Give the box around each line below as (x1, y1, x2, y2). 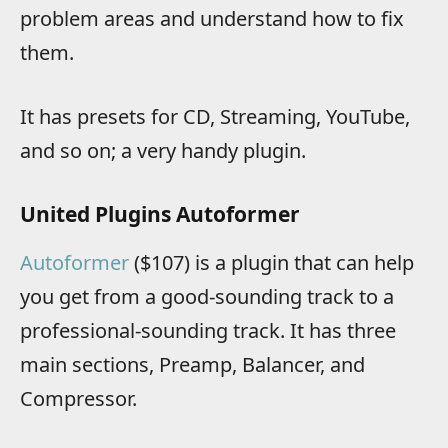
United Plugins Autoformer (20, 200, 300, 229)
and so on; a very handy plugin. (20, 137, 306, 165)
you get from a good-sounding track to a (20, 282, 394, 310)
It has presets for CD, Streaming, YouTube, (20, 103, 410, 131)
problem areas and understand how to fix (20, 4, 404, 32)
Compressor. (20, 384, 137, 412)
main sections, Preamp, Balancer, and (20, 350, 365, 378)
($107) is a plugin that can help (129, 248, 414, 276)
